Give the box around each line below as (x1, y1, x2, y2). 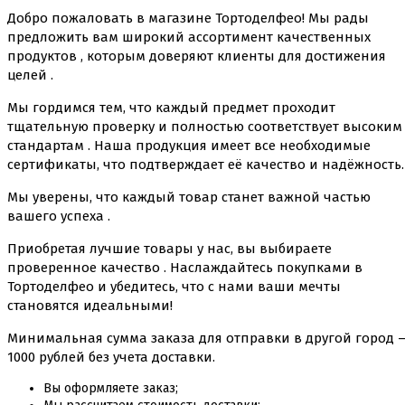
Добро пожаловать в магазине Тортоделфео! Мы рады (7, 9, 369, 26)
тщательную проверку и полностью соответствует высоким (7, 118, 402, 135)
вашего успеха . (7, 207, 110, 224)
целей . (7, 66, 53, 83)
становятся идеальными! (7, 297, 173, 314)
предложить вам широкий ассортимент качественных (7, 28, 371, 45)
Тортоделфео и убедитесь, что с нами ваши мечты (7, 278, 341, 295)
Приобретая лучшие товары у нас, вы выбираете (7, 240, 332, 257)
